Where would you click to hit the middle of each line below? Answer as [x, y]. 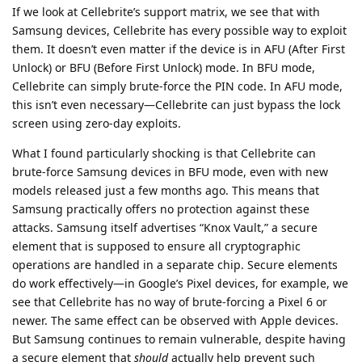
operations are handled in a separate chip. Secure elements [175, 264]
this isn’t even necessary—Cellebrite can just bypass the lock [176, 104]
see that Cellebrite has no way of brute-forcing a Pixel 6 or [170, 301]
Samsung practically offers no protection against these [161, 208]
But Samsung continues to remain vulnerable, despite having [179, 339]
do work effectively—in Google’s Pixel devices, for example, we [180, 283]
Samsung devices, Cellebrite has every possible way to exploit [179, 30]
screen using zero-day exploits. [97, 123]
